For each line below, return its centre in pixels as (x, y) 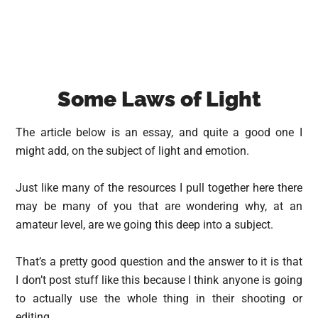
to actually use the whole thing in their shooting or (159, 298)
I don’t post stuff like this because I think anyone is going (159, 280)
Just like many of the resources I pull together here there (159, 188)
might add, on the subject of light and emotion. (133, 151)
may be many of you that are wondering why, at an (159, 206)
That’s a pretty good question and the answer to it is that (159, 262)
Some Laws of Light (159, 99)
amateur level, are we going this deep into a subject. (145, 225)
